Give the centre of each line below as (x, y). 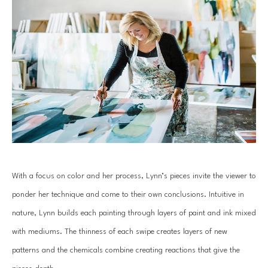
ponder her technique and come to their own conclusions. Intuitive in (128, 194)
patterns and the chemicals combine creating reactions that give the (126, 250)
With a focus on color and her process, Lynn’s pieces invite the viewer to (134, 176)
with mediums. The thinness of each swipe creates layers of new (120, 232)
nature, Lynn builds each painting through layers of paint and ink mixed (134, 213)
